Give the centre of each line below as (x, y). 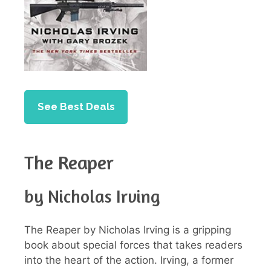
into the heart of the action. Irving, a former (129, 260)
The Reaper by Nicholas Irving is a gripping (128, 230)
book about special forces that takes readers (133, 245)
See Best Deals (76, 107)
